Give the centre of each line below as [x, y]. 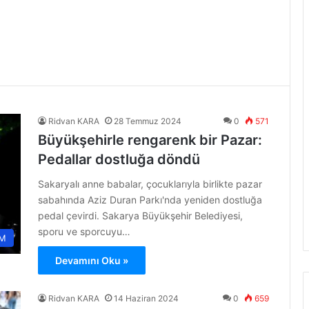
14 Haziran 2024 [146, 298]
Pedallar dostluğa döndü [119, 159]
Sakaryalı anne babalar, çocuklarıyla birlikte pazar [150, 184]
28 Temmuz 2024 [148, 121]
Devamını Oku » [92, 260]
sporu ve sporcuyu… [84, 231]
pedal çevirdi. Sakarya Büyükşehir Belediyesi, [140, 216]
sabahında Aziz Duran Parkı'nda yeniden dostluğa [150, 200]
